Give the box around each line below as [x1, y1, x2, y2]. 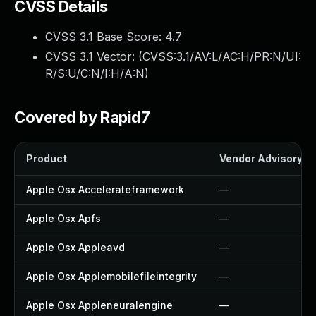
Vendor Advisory [219, 152, 303, 164]
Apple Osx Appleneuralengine [26, 299, 173, 311]
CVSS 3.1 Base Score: [45, 30, 165, 44]
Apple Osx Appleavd [26, 241, 125, 253]
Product [26, 152, 67, 164]
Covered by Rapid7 [14, 108, 150, 126]
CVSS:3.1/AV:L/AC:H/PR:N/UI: [142, 49, 301, 63]
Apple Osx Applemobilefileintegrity [26, 270, 197, 282]
